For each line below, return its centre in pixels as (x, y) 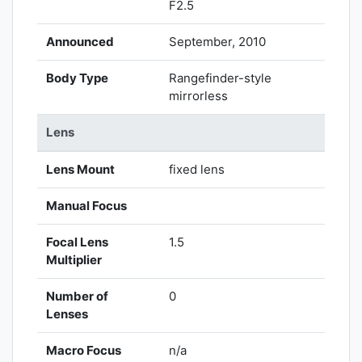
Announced (80, 42)
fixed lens (197, 170)
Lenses (67, 314)
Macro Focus (84, 351)
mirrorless (199, 96)
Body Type (78, 78)
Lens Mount (81, 170)
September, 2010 (218, 42)
